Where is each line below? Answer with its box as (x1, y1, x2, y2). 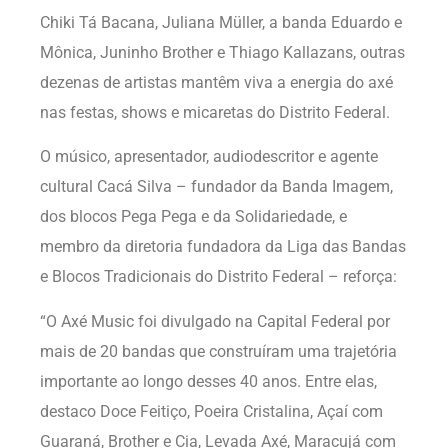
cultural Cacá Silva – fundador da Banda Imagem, (40, 177, 393, 197)
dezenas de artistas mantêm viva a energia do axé (40, 72, 393, 92)
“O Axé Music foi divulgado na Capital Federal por (40, 311, 390, 331)
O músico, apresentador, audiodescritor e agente (40, 147, 378, 167)
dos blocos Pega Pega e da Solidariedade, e (40, 207, 347, 227)
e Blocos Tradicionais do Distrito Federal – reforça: (40, 267, 397, 287)
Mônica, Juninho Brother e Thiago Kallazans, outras (40, 42, 405, 62)
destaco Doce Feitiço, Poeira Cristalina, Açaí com (40, 401, 383, 421)
